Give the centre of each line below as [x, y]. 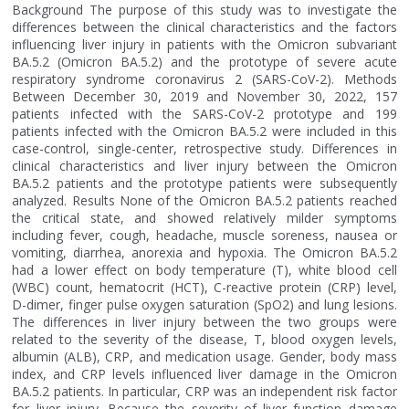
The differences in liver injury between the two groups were [204, 322]
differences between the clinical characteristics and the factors [204, 27]
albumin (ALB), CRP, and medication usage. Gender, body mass [204, 357]
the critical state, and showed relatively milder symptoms [204, 218]
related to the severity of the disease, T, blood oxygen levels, [204, 339]
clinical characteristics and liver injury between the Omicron [204, 166]
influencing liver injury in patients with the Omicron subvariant [204, 44]
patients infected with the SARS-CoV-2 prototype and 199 [204, 114]
